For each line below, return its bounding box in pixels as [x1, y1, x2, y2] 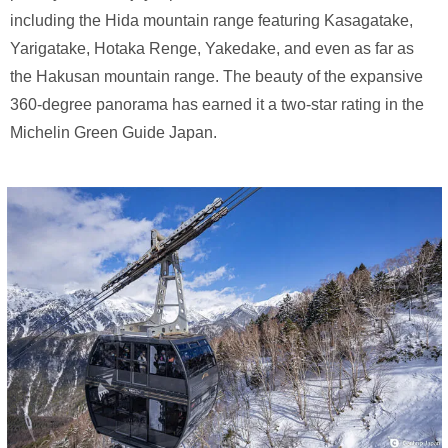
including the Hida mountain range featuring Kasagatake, [10, 11, 413, 29]
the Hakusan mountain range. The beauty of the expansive [10, 67, 423, 85]
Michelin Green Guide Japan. [10, 123, 217, 141]
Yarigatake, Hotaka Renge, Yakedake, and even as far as [10, 39, 414, 57]
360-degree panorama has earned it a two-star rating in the [10, 95, 424, 113]
